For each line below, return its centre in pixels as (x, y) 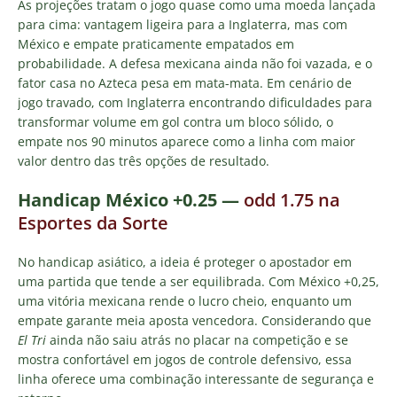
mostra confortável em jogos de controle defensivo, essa (185, 360)
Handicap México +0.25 (117, 200)
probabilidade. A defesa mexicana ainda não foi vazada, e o (195, 64)
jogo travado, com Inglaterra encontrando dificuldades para (195, 103)
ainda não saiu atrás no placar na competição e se (197, 340)
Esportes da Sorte (93, 223)
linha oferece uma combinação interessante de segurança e (196, 379)
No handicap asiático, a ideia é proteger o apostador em (185, 262)
